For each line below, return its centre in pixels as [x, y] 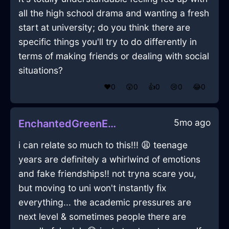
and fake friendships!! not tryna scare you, [107, 174]
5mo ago [192, 123]
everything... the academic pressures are [105, 202]
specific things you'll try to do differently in [108, 42]
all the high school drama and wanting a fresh [114, 13]
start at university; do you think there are [104, 28]
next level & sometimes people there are [102, 217]
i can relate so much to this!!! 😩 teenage [103, 145]
